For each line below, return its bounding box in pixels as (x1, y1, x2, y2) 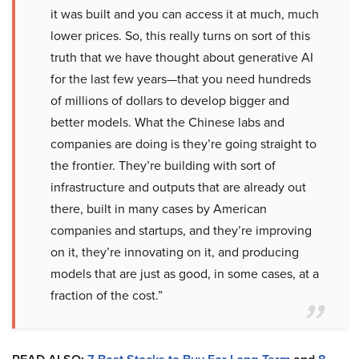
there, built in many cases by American (50, 200, 267, 218)
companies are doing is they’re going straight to (50, 135, 317, 153)
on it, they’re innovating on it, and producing (50, 243, 299, 261)
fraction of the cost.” (50, 286, 163, 305)
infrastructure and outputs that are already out (50, 178, 306, 196)
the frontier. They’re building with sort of (50, 156, 276, 175)
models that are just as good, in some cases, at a (50, 264, 319, 283)
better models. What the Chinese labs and (50, 113, 284, 131)
